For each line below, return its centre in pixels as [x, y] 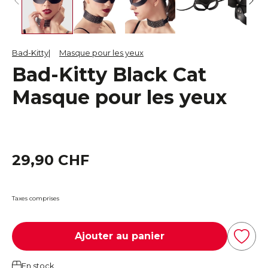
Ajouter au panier [120, 236]
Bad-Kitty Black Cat [109, 74]
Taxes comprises [36, 198]
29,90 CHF [51, 160]
